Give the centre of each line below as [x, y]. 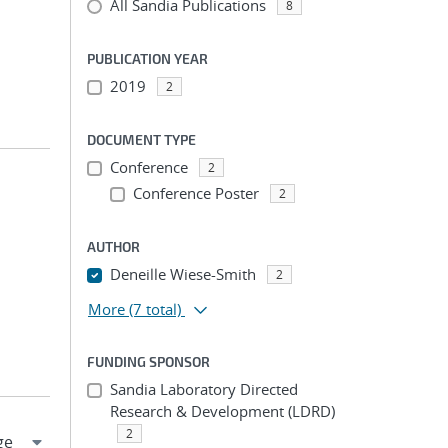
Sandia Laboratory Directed [203, 389]
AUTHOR [113, 246]
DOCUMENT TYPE [141, 139]
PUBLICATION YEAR [147, 58]
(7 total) [155, 309]
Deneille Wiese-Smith [182, 274]
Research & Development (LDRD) [222, 411]
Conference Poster [195, 193]
